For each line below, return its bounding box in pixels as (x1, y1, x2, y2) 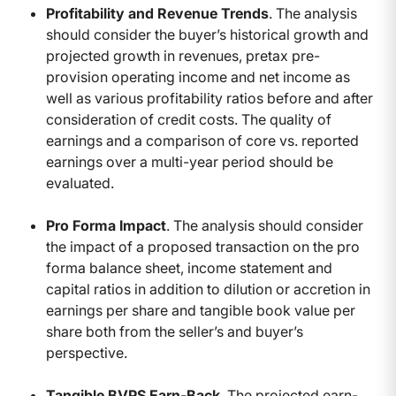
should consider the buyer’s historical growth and (46, 26, 369, 44)
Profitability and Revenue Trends (46, 4, 269, 23)
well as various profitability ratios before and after (46, 89, 373, 108)
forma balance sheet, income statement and (46, 259, 332, 278)
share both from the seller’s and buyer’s (46, 323, 303, 341)
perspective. (46, 344, 127, 362)
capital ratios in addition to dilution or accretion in (46, 280, 370, 299)
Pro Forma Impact (46, 217, 166, 235)
